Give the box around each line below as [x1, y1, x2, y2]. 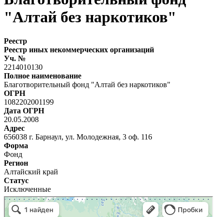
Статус [4, 176, 29, 185]
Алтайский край [4, 167, 58, 176]
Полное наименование [4, 71, 81, 80]
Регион [4, 158, 28, 167]
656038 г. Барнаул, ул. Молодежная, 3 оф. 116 [4, 132, 152, 141]
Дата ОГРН [4, 106, 44, 115]
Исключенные [4, 185, 51, 193]
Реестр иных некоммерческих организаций [4, 45, 154, 54]
